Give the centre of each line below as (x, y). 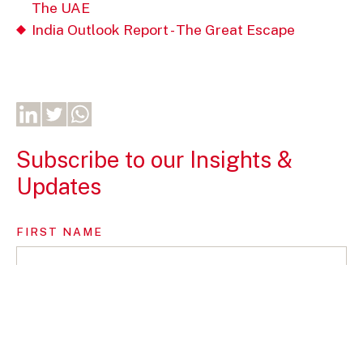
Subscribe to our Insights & (154, 159)
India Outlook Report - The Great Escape (164, 30)
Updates (58, 186)
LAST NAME (56, 307)
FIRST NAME (59, 232)
